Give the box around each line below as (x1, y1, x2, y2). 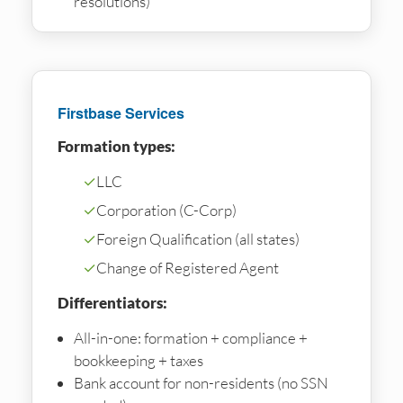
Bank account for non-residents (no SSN (73, 372, 328, 392)
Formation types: (58, 136, 175, 156)
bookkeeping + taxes (73, 350, 203, 370)
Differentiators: (58, 292, 167, 312)
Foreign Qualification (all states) (96, 228, 300, 248)
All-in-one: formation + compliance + (73, 327, 308, 347)
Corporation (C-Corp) (96, 200, 237, 219)
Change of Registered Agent (96, 257, 279, 277)
